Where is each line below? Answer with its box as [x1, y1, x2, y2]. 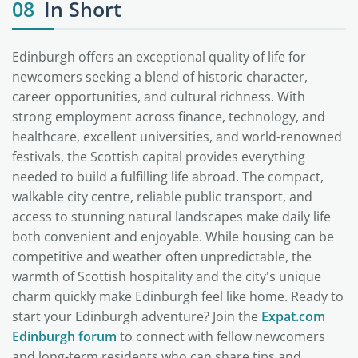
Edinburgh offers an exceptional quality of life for [12, 48, 306, 66]
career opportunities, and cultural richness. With [12, 88, 305, 105]
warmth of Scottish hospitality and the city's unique [12, 268, 321, 285]
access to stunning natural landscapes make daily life [12, 208, 331, 225]
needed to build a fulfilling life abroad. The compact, [12, 168, 324, 185]
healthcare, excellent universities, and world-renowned [12, 128, 342, 145]
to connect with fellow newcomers [117, 328, 325, 345]
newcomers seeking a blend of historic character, [12, 68, 308, 86]
